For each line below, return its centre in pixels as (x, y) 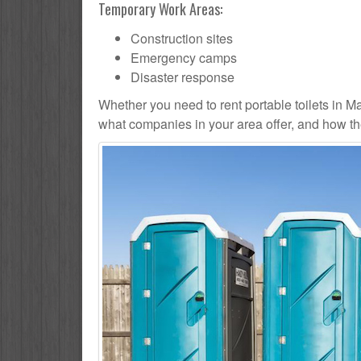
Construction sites (182, 39)
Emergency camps (184, 58)
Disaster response (183, 77)
